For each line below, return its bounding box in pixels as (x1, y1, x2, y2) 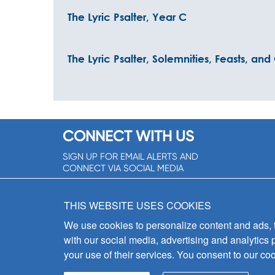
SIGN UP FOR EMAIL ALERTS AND (63, 151, 198, 162)
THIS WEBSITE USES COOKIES (64, 198, 211, 212)
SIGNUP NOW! (107, 186, 179, 199)
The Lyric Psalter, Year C (68, 11, 187, 23)
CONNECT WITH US (63, 128, 194, 145)
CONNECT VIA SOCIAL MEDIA (63, 163, 184, 174)
